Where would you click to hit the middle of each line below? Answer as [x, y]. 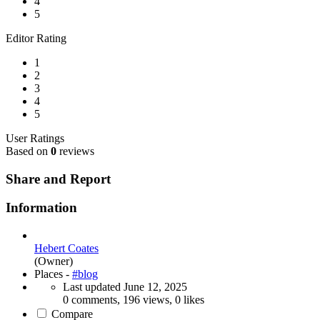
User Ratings [35, 138]
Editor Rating [36, 38]
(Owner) [54, 261]
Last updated [93, 287]
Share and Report [58, 179]
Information [41, 208]
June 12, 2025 [155, 287]
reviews [75, 151]
